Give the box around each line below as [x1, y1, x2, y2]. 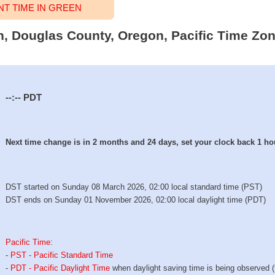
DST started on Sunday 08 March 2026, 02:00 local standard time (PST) [6, 182, 263, 192]
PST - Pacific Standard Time [10, 250, 114, 260]
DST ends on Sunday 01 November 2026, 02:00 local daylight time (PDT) [6, 195, 266, 205]
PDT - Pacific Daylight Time [10, 263, 110, 273]
